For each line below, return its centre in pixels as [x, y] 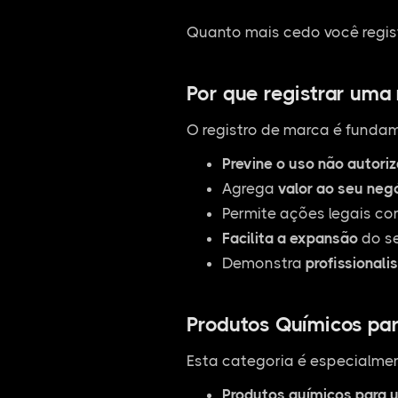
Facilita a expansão [290, 238]
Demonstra [263, 263]
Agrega [250, 188]
